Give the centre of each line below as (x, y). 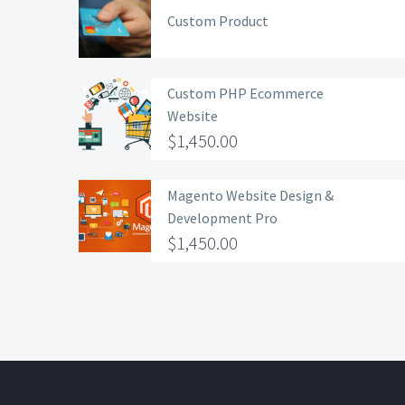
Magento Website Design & (250, 195)
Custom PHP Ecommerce (245, 93)
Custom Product (218, 20)
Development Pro (222, 217)
